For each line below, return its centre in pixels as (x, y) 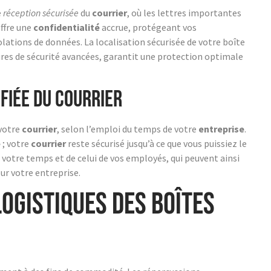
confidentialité (67, 28)
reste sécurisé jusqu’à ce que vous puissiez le (156, 143)
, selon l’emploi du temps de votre (128, 129)
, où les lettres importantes (184, 13)
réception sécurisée (41, 13)
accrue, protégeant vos (148, 28)
